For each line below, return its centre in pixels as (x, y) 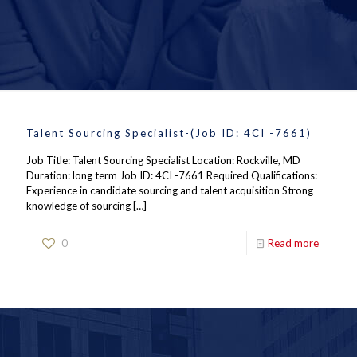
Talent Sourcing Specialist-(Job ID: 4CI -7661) (169, 133)
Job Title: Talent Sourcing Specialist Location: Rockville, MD (163, 160)
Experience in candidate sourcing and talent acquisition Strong (170, 190)
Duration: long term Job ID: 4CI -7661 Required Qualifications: (172, 175)
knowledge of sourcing (78, 206)
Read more (293, 243)
